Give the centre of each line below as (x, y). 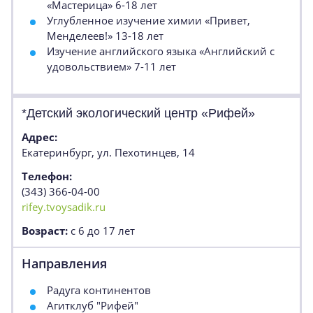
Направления (64, 263)
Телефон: (47, 176)
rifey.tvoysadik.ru (64, 207)
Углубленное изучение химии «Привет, (148, 20)
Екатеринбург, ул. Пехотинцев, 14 (108, 152)
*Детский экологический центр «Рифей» (138, 113)
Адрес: (39, 137)
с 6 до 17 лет (101, 231)
